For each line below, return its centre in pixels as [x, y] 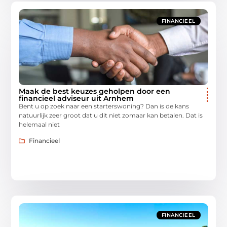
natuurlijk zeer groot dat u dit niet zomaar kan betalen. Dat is [111, 116]
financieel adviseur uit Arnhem [77, 99]
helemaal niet [40, 125]
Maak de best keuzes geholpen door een [95, 91]
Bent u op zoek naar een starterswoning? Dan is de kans [104, 106]
